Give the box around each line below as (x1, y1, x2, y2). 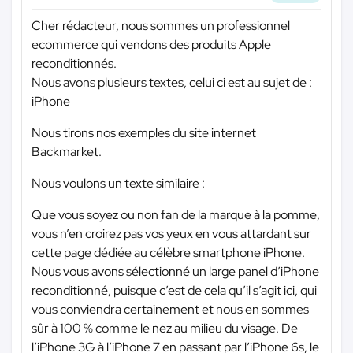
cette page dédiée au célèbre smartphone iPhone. (32, 243, 305, 261)
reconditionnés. (32, 54, 117, 72)
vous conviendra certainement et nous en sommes (32, 300, 309, 318)
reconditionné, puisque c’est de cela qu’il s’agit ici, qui (32, 281, 317, 299)
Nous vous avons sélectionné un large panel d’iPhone (32, 262, 319, 280)
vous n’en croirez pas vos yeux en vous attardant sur (32, 225, 311, 242)
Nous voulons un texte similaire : (32, 174, 205, 191)
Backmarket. (32, 143, 102, 160)
